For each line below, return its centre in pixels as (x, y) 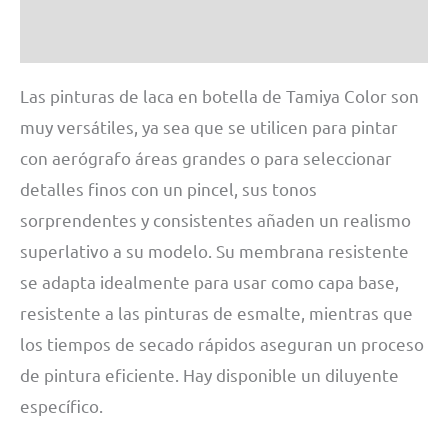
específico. (61, 406)
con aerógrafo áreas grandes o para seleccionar (206, 158)
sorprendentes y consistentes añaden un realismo (215, 220)
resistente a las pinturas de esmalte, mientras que (216, 313)
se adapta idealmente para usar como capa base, (209, 282)
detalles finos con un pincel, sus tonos (168, 189)
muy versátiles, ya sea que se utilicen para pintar (209, 127)
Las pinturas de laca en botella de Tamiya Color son (219, 96)
